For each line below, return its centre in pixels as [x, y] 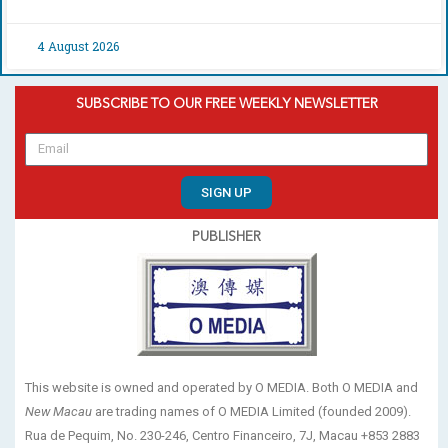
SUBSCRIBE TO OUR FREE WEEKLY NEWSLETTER [226, 104]
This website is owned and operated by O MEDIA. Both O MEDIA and [221, 387]
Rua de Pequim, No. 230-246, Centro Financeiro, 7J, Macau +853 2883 [222, 435]
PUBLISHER [226, 237]
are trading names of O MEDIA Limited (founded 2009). [251, 411]
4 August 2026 [78, 45]
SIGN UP [226, 192]
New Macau [58, 411]
